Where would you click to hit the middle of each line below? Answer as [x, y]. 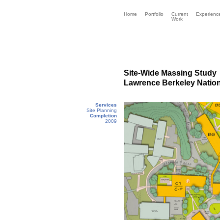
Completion [103, 116]
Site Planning [102, 110]
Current [180, 14]
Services [106, 105]
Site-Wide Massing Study [170, 73]
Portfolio [154, 14]
